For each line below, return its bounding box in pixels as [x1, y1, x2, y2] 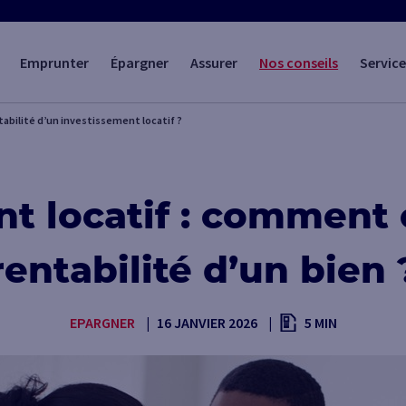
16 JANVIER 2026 [156, 313, 257, 332]
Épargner [111, 53, 169, 72]
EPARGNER [69, 313, 135, 332]
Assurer [190, 53, 238, 72]
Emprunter [20, 53, 90, 72]
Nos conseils [259, 53, 339, 72]
